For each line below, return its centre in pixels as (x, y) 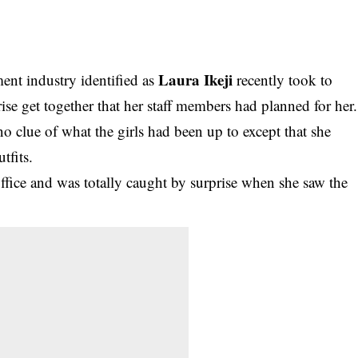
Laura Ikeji (196, 79)
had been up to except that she (238, 130)
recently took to (283, 79)
